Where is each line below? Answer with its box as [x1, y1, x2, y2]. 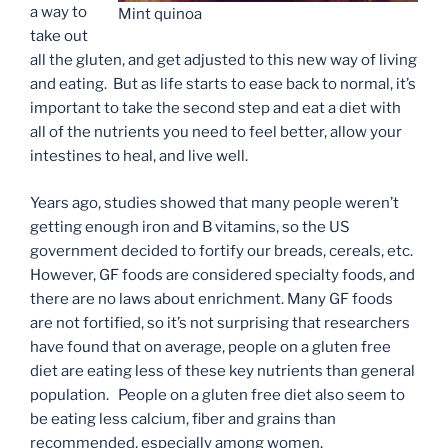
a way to [30, 3, 87, 22]
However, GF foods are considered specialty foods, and [30, 265, 415, 284]
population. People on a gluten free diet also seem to [30, 385, 405, 404]
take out [30, 27, 88, 46]
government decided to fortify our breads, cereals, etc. [30, 241, 416, 260]
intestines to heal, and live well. [30, 147, 248, 166]
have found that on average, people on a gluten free [30, 337, 391, 356]
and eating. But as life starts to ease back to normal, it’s [30, 75, 416, 94]
